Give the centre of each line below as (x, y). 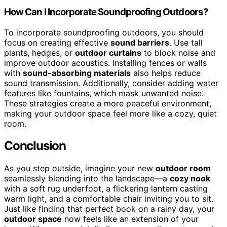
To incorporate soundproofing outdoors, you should (104, 32)
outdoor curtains (108, 52)
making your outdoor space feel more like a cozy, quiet (110, 113)
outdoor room (183, 168)
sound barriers (140, 42)
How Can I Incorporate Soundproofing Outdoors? (106, 12)
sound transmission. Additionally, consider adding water (111, 83)
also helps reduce (166, 73)
